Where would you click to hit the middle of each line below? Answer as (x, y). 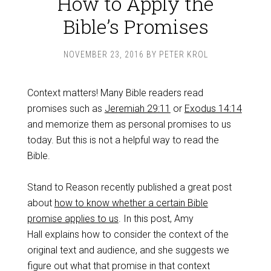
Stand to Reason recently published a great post (129, 187)
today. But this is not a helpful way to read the (123, 140)
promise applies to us (73, 219)
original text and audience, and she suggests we (128, 250)
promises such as (66, 109)
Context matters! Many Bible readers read (115, 93)
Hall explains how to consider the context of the (128, 234)
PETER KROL (183, 54)
